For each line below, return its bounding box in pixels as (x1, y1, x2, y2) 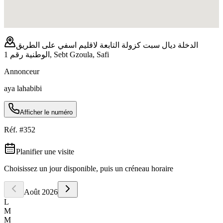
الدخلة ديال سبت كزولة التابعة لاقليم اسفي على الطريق (16, 40, 198, 49)
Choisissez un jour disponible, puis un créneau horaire (4, 164, 173, 173)
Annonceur (4, 67, 39, 76)
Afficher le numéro (20, 108, 73, 116)
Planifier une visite (16, 147, 74, 156)
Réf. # (4, 125, 23, 134)
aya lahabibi (4, 84, 42, 93)
